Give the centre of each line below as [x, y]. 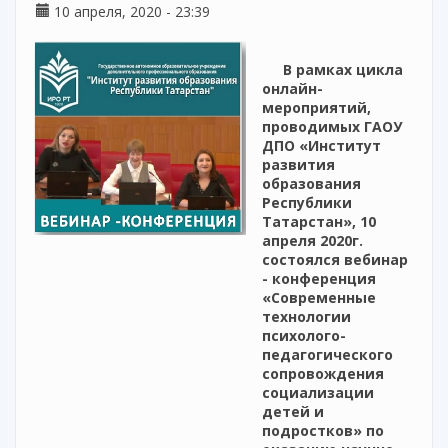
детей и [293, 412]
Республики [307, 203]
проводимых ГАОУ [332, 127]
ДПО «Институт [321, 146]
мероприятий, [316, 108]
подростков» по [323, 431]
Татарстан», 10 [319, 222]
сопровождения [323, 374]
